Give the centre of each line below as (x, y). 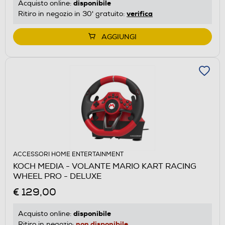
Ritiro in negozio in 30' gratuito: (72, 14)
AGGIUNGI (119, 37)
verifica (140, 13)
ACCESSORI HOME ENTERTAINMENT (68, 154)
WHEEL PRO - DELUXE (57, 176)
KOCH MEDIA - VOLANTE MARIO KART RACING (105, 166)
